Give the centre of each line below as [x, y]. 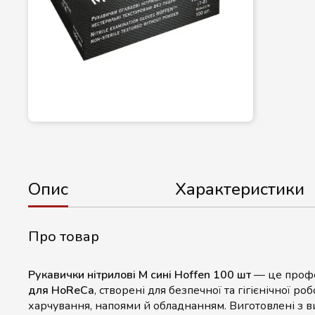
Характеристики [239, 189]
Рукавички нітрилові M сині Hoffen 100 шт [140, 275]
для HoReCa [61, 290]
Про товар [64, 237]
